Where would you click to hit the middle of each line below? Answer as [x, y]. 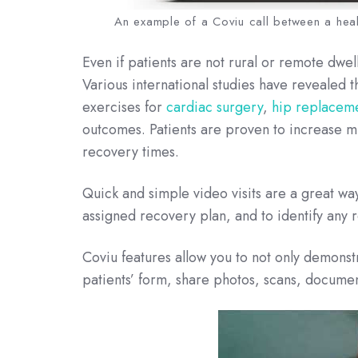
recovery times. [131, 151]
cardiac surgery [215, 107]
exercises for [124, 107]
